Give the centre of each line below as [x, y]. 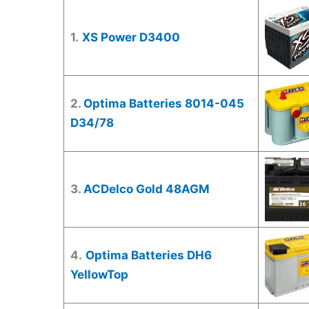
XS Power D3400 [131, 38]
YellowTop [99, 275]
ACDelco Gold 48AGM [146, 189]
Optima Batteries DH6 [148, 256]
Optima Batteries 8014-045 [163, 104]
